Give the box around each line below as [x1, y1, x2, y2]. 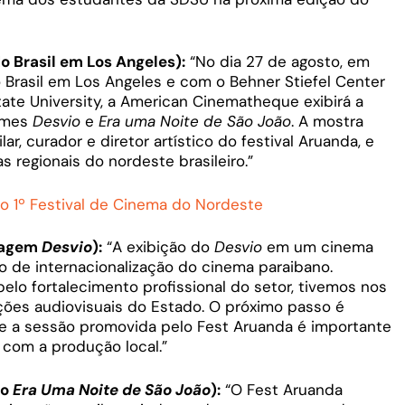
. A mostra [291, 111, 363, 132]
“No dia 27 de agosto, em [185, 52, 370, 72]
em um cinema [262, 237, 373, 258]
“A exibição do [102, 237, 214, 258]
